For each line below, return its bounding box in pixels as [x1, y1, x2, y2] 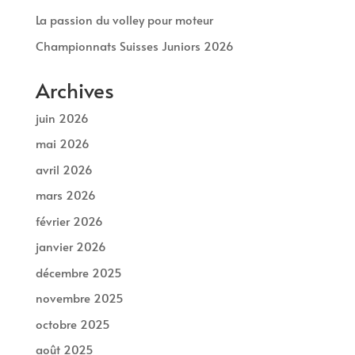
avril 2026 [35, 160, 93, 177]
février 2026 [35, 212, 103, 229]
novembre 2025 [35, 289, 124, 307]
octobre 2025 [35, 315, 110, 332]
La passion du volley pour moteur [35, 11, 213, 29]
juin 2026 [35, 109, 89, 126]
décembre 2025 [35, 263, 122, 281]
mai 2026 [35, 135, 90, 152]
